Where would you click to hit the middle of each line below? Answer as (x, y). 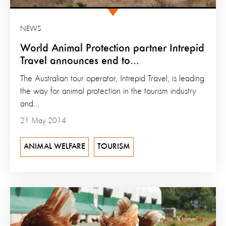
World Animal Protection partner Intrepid (112, 48)
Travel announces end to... (80, 61)
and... (30, 104)
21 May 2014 (43, 121)
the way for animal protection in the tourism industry (108, 91)
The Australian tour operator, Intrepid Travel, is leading (112, 78)
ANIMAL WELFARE (54, 147)
